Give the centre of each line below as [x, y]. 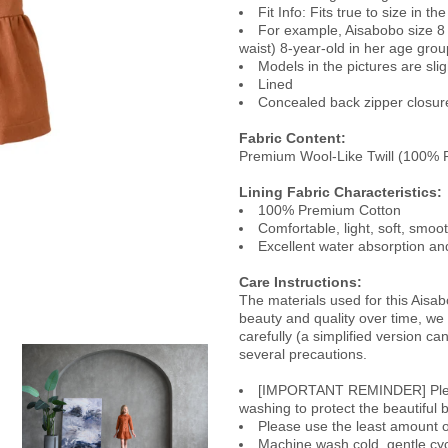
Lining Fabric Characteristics [338, 192]
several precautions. [303, 354]
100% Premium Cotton [329, 210]
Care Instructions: [300, 282]
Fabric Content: [292, 138]
